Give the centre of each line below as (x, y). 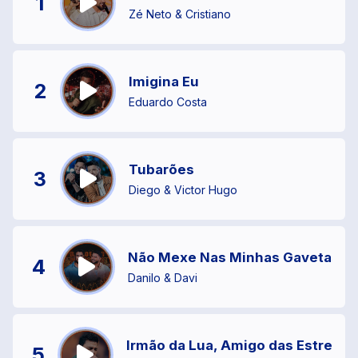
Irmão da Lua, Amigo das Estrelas (239, 346)
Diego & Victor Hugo (183, 190)
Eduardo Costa (168, 102)
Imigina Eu (164, 82)
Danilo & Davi (162, 278)
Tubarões (161, 170)
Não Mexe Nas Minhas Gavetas (233, 258)
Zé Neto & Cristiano (180, 14)
